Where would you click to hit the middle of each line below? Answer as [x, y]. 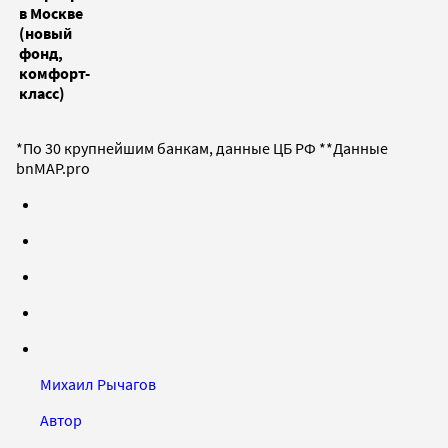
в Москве [51, 13]
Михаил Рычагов [98, 384]
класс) [42, 93]
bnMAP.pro [53, 168]
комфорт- [54, 73]
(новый [45, 33]
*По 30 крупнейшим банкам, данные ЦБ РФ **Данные [202, 148]
